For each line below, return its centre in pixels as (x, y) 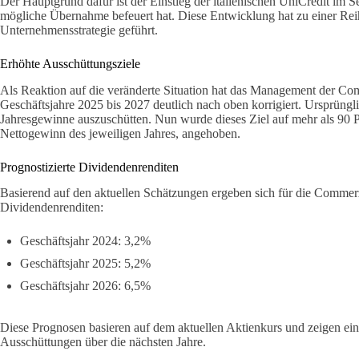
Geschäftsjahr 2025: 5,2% (85, 264)
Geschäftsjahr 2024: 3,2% (85, 241)
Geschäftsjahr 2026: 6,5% (85, 286)
